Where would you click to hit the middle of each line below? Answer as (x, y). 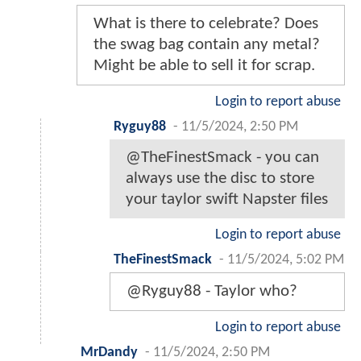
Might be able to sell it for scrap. (204, 66)
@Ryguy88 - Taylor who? (212, 291)
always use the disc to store (220, 178)
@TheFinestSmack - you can (222, 158)
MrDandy (109, 353)
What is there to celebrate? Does (206, 24)
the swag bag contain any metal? (207, 45)
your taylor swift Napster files (227, 199)
